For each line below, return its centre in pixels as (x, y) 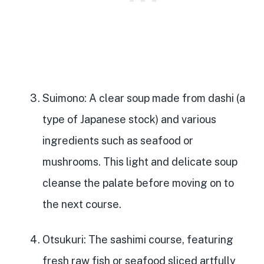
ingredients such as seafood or (118, 140)
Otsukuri (63, 239)
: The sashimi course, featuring (159, 239)
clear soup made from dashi (166, 98)
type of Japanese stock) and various (129, 119)
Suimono (63, 98)
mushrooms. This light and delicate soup (140, 161)
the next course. (82, 204)
